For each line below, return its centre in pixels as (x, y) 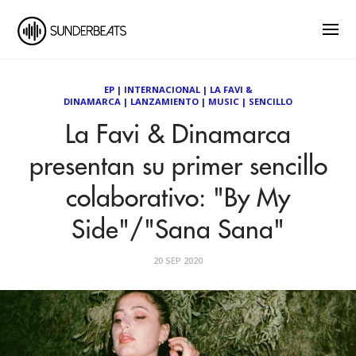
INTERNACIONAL (162, 89)
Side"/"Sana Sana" (178, 230)
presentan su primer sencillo (178, 167)
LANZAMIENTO (164, 101)
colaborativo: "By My (178, 199)
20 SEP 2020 (178, 260)
